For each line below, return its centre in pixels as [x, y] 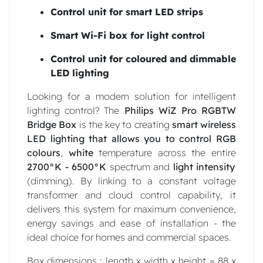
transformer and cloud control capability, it [131, 195]
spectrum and [140, 166]
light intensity [204, 166]
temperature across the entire [165, 152]
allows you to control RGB [174, 138]
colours [44, 152]
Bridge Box [52, 124]
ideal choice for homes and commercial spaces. [129, 237]
